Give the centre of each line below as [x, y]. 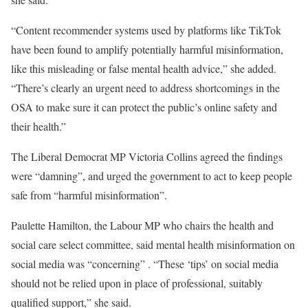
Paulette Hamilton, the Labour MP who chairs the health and [142, 225]
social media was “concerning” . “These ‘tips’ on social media [145, 264]
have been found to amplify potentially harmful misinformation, [147, 49]
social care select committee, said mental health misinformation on [153, 244]
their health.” [38, 126]
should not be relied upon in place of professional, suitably [137, 283]
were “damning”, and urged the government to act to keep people [152, 176]
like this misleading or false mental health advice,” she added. [144, 68]
